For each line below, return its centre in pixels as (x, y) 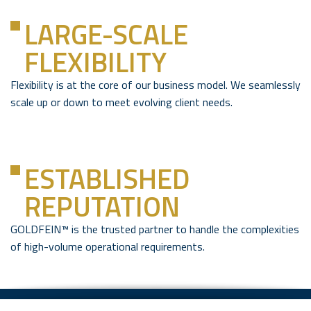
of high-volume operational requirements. (108, 247)
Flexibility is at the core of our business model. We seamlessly (155, 85)
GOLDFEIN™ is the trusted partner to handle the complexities (155, 229)
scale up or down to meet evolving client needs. (121, 102)
